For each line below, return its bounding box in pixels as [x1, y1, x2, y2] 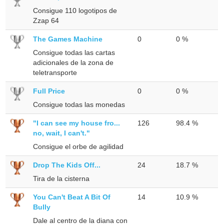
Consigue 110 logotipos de [33, 6, 117, 14]
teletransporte [33, 68, 77, 76]
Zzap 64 [33, 16, 59, 24]
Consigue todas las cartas [33, 48, 115, 56]
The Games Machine [33, 34, 103, 43]
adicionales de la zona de [33, 58, 114, 66]
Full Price [33, 86, 65, 95]
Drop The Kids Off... [33, 160, 101, 169]
